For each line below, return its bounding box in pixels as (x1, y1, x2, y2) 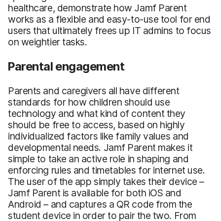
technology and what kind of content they (8, 107, 186, 119)
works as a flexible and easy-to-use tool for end (8, 13, 211, 25)
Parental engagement (8, 59, 125, 74)
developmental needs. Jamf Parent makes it (8, 141, 193, 153)
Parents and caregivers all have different (8, 84, 180, 97)
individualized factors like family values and (8, 130, 189, 142)
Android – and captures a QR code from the (8, 198, 192, 210)
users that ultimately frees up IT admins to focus (8, 24, 212, 37)
